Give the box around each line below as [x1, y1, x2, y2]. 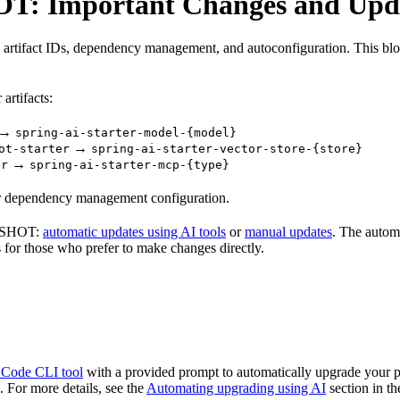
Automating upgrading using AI [146, 380, 326, 396]
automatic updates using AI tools [43, 224, 226, 240]
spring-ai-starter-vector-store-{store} [91, 142, 362, 156]
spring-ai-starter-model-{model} [15, 126, 237, 140]
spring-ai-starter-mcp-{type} [29, 158, 229, 172]
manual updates [245, 224, 332, 240]
